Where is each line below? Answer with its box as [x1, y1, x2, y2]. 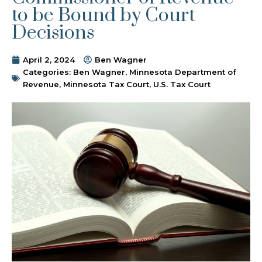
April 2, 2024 [23, 54, 75, 64]
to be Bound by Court [12, 3, 195, 27]
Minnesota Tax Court [63, 79, 149, 89]
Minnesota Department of [129, 67, 236, 77]
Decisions [12, 20, 94, 45]
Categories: [23, 67, 71, 77]
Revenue [23, 79, 59, 89]
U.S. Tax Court [153, 79, 211, 89]
